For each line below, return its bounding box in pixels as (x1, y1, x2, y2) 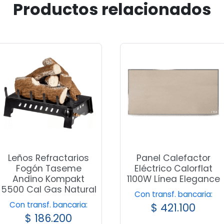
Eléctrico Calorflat (134, 162, 212, 175)
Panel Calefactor (136, 152, 210, 164)
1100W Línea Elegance (126, 173, 220, 185)
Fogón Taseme (15, 162, 81, 175)
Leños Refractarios (8, 152, 89, 164)
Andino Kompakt (12, 173, 85, 185)
